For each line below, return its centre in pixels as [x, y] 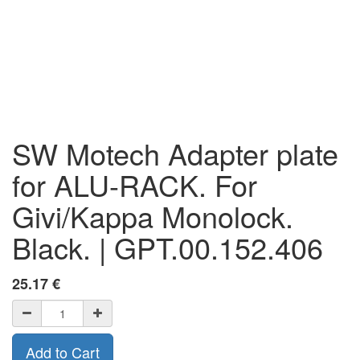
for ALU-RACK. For [135, 184]
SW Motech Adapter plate [175, 153]
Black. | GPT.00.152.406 [168, 247]
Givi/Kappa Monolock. [153, 216]
